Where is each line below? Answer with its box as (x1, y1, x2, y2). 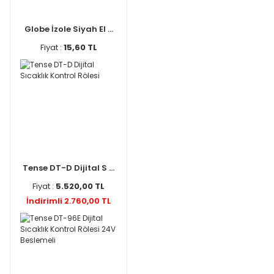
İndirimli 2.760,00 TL (26, 194, 111, 207)
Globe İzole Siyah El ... (24, 23, 113, 35)
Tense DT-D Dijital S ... (23, 161, 114, 174)
